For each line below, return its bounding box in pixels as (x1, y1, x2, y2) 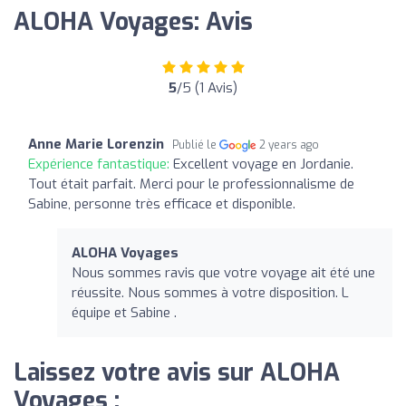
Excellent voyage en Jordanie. (173, 154, 353, 173)
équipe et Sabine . (72, 303, 177, 322)
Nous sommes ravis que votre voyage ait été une (72, 263, 375, 282)
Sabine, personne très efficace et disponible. (28, 194, 295, 213)
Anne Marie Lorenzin (28, 134, 164, 153)
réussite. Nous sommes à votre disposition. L (72, 283, 349, 302)
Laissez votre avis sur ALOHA (14, 356, 340, 389)
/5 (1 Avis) (177, 78, 237, 97)
